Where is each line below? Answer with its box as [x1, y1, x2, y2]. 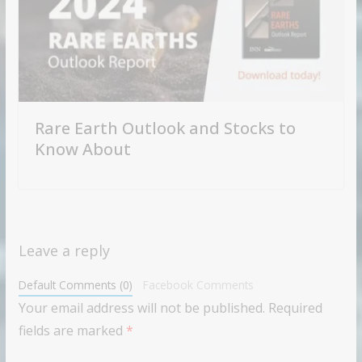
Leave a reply [18, 240, 110, 260]
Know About [34, 137, 131, 160]
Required [267, 298, 322, 317]
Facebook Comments [143, 276, 255, 293]
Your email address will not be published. [18, 298, 265, 317]
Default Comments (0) [18, 276, 133, 293]
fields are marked [18, 321, 126, 339]
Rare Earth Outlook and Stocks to [34, 116, 296, 139]
